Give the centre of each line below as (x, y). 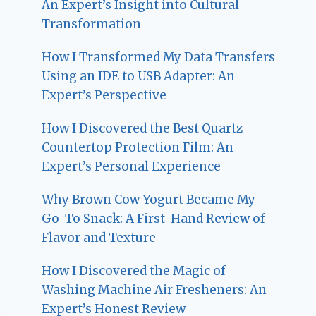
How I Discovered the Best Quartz (142, 128)
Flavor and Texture (99, 237)
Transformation (92, 24)
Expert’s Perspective (104, 95)
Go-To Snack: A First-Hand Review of (154, 218)
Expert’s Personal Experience (132, 166)
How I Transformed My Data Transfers (159, 57)
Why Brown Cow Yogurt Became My (149, 199)
